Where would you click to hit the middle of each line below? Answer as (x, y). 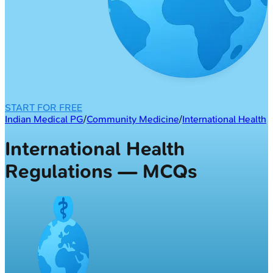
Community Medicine (133, 119)
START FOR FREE (44, 107)
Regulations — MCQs (101, 172)
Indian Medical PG (44, 119)
